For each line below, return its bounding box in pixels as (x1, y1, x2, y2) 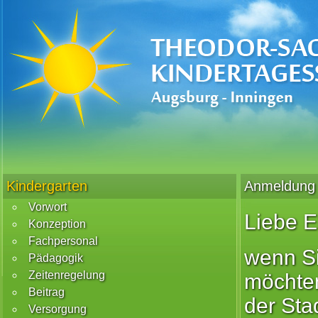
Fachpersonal (28, 235, 98, 247)
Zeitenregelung (28, 269, 105, 281)
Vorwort (28, 201, 67, 213)
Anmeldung (244, 178, 315, 194)
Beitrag (28, 286, 65, 298)
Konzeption (28, 218, 86, 230)
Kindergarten (6, 178, 87, 194)
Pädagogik (28, 252, 83, 264)
